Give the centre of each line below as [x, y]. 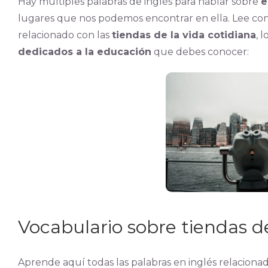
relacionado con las [65, 35]
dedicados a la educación [84, 52]
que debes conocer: [200, 52]
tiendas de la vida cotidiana [184, 35]
